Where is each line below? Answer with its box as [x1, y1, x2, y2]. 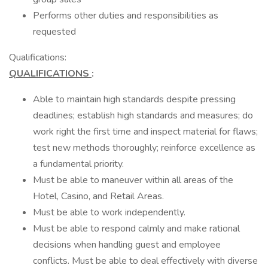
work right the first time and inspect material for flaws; [33, 125, 258, 138]
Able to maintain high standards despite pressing [33, 93, 236, 106]
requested [33, 25, 76, 38]
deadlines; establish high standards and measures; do [33, 109, 253, 122]
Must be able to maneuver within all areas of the [33, 173, 233, 187]
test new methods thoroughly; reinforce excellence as [33, 141, 255, 154]
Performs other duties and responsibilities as [33, 9, 218, 22]
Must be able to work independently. [33, 206, 185, 219]
